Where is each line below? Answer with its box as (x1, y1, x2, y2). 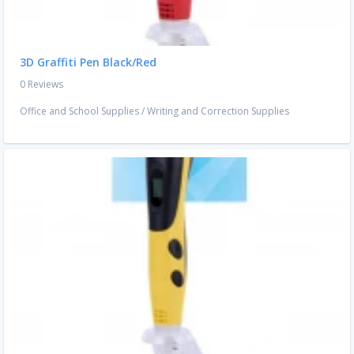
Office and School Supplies (20, 104, 139, 119)
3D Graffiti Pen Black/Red (20, 55, 156, 70)
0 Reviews (20, 77, 63, 92)
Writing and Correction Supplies (147, 104, 289, 119)
